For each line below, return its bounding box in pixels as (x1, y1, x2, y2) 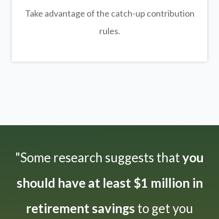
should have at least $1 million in (16, 175, 203, 191)
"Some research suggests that (15, 150, 180, 166)
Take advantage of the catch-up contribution (24, 8, 195, 19)
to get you (135, 200, 193, 217)
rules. (99, 25, 120, 37)
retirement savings (26, 200, 135, 217)
